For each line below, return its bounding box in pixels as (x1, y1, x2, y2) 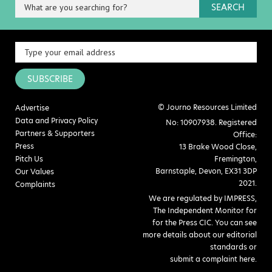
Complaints (15, 178, 55, 189)
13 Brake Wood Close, (179, 141, 257, 152)
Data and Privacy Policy (15, 115, 98, 126)
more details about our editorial (143, 229, 257, 240)
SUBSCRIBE (27, 72, 73, 85)
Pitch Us (15, 153, 43, 164)
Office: (233, 129, 257, 140)
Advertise (15, 102, 49, 113)
